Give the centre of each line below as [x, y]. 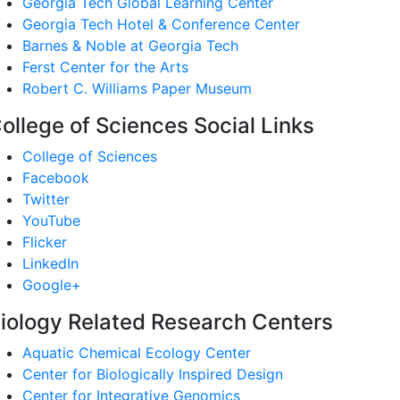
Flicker [45, 242]
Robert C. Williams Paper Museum [137, 88]
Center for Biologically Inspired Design [153, 374]
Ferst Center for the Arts [105, 67]
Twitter [46, 199]
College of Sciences [90, 156]
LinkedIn [50, 263]
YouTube [51, 221]
